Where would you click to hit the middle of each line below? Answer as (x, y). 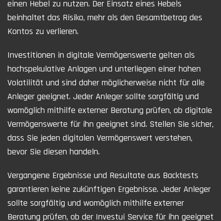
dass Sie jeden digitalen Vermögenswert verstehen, (100, 138)
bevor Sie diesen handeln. (54, 151)
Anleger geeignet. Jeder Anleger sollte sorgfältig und (103, 96)
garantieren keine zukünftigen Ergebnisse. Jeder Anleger (109, 189)
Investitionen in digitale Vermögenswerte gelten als (101, 55)
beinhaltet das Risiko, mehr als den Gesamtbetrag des (105, 17)
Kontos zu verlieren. (43, 31)
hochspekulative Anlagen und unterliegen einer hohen (104, 69)
